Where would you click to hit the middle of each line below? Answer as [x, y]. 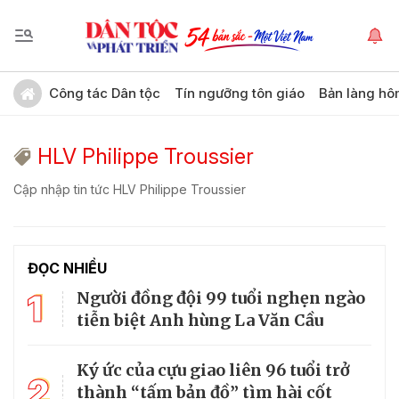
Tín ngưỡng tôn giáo [240, 93]
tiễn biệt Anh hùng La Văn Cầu [200, 320]
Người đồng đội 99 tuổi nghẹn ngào [221, 298]
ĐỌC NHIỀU [67, 268]
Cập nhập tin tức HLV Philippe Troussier [130, 189]
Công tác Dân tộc [105, 93]
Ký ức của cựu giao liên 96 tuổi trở [213, 370]
